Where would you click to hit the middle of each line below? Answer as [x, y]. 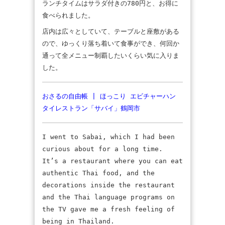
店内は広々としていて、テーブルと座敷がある [111, 31]
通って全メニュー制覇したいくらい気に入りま [111, 55]
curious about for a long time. [102, 149]
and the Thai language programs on [108, 197]
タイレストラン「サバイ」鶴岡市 [91, 108]
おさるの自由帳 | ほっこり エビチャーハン [109, 96]
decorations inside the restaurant [108, 185]
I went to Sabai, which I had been [108, 137]
